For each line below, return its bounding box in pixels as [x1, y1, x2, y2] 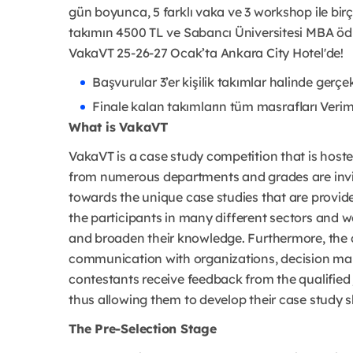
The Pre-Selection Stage [69, 321, 217, 337]
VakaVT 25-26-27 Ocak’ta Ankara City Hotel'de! [69, 45, 347, 61]
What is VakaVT [69, 119, 168, 136]
